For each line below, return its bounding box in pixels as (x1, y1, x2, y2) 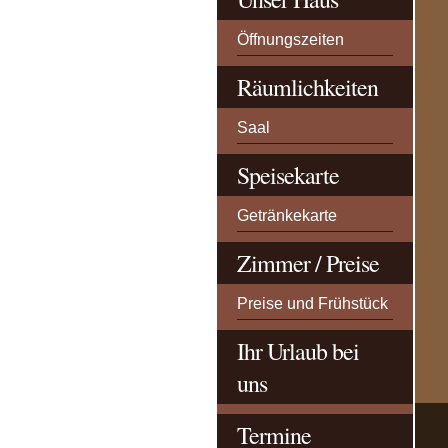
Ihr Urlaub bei (237, 335, 359, 367)
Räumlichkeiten (237, 71, 378, 103)
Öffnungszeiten (237, 30, 344, 48)
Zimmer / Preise (237, 247, 379, 279)
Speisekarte (237, 159, 339, 191)
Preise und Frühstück (237, 294, 388, 312)
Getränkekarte (237, 206, 337, 224)
